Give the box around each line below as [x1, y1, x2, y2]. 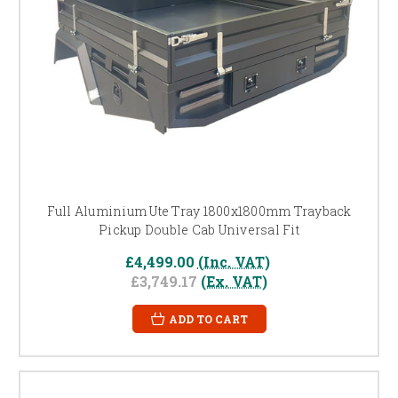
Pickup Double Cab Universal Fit [99, 220, 299, 238]
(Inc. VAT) [197, 251, 270, 271]
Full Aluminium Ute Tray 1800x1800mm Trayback [46, 202, 352, 219]
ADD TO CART [168, 311, 248, 326]
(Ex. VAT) [201, 271, 267, 291]
